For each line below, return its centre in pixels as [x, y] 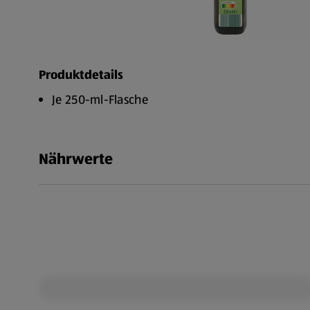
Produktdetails [81, 75]
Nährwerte [76, 159]
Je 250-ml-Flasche [100, 100]
